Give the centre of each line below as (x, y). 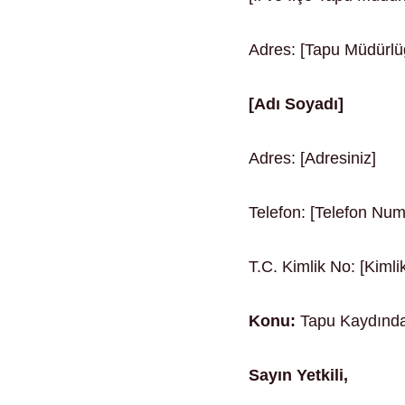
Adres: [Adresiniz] (312, 158)
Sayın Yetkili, (298, 375)
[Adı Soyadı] (296, 104)
